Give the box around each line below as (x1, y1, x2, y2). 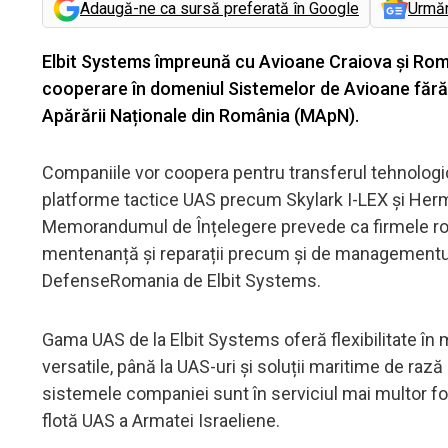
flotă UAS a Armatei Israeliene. (42, 409, 280, 431)
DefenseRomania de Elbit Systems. (42, 269, 321, 291)
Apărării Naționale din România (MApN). (42, 104, 363, 126)
